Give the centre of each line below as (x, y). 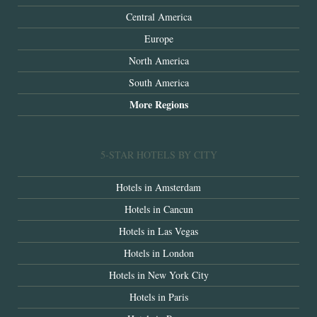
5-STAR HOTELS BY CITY (158, 155)
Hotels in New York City (158, 275)
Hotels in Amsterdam (158, 188)
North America (158, 61)
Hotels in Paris (158, 297)
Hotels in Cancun (158, 209)
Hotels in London (158, 253)
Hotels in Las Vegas (158, 231)
